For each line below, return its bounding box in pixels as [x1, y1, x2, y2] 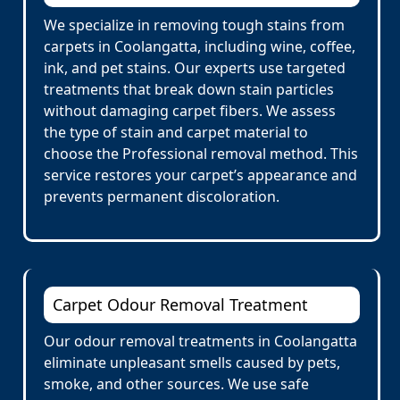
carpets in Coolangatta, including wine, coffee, [44, 37, 355, 56]
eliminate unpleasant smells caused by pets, [44, 353, 340, 372]
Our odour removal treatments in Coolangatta [44, 331, 357, 351]
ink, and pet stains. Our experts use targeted [44, 58, 346, 78]
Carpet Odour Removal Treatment [53, 294, 308, 315]
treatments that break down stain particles [44, 79, 334, 99]
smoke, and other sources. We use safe [44, 374, 309, 394]
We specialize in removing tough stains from [44, 15, 345, 35]
